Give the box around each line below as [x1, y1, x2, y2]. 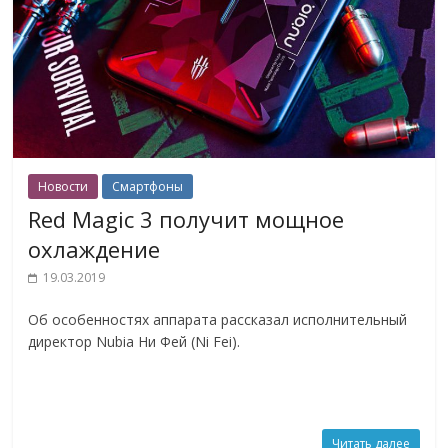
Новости [38, 177, 89, 195]
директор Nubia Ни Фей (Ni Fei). [28, 331, 241, 351]
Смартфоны [112, 177, 184, 195]
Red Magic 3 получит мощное [28, 203, 345, 234]
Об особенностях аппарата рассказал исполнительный [28, 309, 408, 329]
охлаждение [28, 233, 161, 264]
